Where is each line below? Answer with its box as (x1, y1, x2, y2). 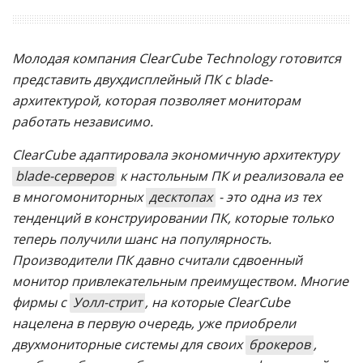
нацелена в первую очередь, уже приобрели (12, 314, 296, 332)
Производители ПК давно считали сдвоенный (12, 250, 302, 269)
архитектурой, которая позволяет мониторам (12, 91, 301, 109)
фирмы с (12, 293, 70, 311)
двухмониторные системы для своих (12, 335, 246, 353)
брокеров (249, 335, 310, 353)
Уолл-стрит (73, 293, 142, 311)
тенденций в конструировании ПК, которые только (12, 208, 334, 227)
